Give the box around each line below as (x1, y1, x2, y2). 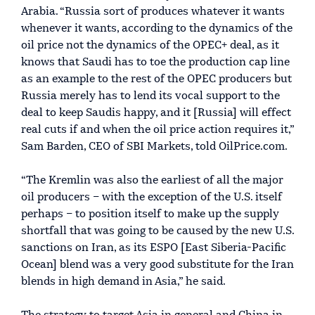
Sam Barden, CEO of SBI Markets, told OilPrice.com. (21, 141, 288, 153)
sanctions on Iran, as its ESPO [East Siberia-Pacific (21, 242, 286, 254)
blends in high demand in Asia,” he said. (21, 276, 226, 288)
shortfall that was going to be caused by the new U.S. (21, 225, 294, 237)
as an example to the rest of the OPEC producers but (21, 73, 292, 85)
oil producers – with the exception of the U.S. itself (21, 191, 282, 203)
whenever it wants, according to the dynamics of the (21, 22, 292, 34)
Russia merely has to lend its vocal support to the (21, 90, 280, 102)
